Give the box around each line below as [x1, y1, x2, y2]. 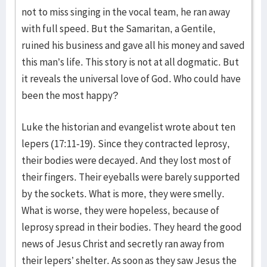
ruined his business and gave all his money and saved [21, 39, 245, 52]
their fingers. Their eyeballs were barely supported [21, 170, 240, 184]
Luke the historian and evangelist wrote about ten [21, 120, 235, 133]
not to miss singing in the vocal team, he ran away [21, 5, 230, 18]
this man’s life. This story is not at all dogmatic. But [21, 55, 239, 69]
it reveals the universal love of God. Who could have [21, 72, 241, 85]
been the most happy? [21, 89, 118, 102]
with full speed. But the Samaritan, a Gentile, [21, 22, 216, 35]
